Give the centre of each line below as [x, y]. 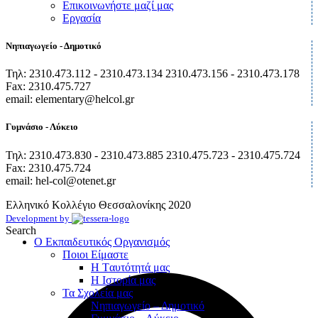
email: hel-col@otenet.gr [61, 180]
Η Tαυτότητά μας [130, 267]
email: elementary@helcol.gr [70, 99]
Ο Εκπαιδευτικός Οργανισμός [102, 241]
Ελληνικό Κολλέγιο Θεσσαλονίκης [87, 204]
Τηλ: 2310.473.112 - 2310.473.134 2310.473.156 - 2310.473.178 [153, 74]
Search [21, 230]
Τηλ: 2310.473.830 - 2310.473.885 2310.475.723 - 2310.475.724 [153, 155]
